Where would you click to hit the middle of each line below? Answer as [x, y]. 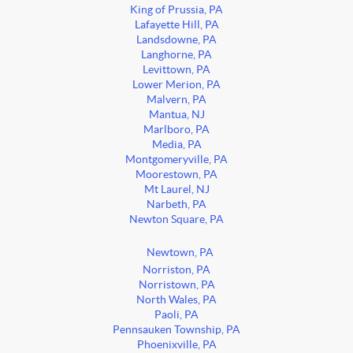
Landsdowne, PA [176, 40]
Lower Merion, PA [176, 85]
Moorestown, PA [176, 175]
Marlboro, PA [176, 130]
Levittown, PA [176, 70]
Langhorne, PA [176, 55]
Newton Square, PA [176, 220]
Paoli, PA [176, 315]
